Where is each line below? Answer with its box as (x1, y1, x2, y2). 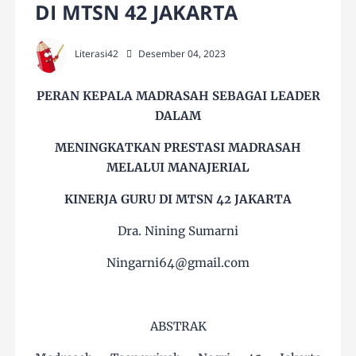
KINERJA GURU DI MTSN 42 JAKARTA (64, 192, 292, 207)
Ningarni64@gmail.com (106, 255, 250, 271)
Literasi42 (75, 47, 119, 61)
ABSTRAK (149, 319, 207, 335)
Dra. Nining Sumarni (118, 223, 238, 239)
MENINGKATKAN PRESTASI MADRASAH (55, 140, 301, 156)
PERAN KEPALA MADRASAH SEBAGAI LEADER (36, 88, 320, 104)
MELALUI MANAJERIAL (106, 160, 250, 176)
